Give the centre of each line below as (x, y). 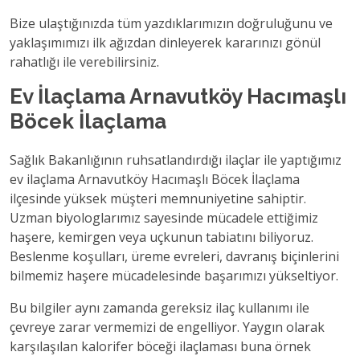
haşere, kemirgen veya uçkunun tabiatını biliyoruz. (162, 237)
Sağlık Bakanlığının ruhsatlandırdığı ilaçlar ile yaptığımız (176, 160)
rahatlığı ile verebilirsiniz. (84, 62)
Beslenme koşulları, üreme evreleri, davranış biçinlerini (174, 256)
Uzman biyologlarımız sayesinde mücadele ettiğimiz (164, 218)
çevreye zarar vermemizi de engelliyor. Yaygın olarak (167, 327)
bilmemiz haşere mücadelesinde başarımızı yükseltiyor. (174, 276)
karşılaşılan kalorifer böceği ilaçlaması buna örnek (160, 346)
